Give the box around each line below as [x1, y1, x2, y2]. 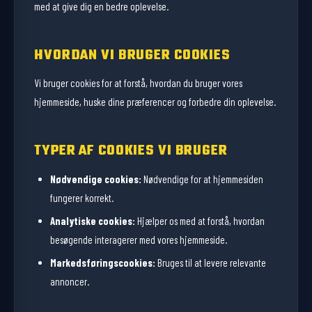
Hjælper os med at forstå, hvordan [134, 214, 265, 227]
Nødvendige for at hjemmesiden [141, 172, 263, 185]
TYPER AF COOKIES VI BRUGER [34, 140, 228, 162]
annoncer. [49, 274, 89, 288]
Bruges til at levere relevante [155, 256, 266, 269]
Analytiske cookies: [49, 214, 135, 227]
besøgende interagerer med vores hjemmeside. [49, 233, 227, 246]
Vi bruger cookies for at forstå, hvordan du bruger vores [34, 77, 242, 90]
